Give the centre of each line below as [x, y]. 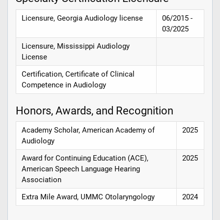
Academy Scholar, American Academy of [88, 130]
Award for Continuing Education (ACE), [85, 158]
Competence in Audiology [64, 85]
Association [42, 180]
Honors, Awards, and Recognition [95, 110]
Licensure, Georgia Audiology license [82, 18]
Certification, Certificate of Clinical [78, 74]
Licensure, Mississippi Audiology [76, 46]
